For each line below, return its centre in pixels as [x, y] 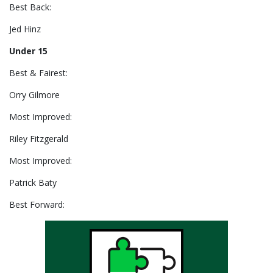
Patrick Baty [33, 183]
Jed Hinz [25, 29]
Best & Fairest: [38, 73]
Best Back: [30, 7]
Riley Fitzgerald [39, 139]
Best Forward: [37, 205]
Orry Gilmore [34, 95]
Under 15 [28, 51]
